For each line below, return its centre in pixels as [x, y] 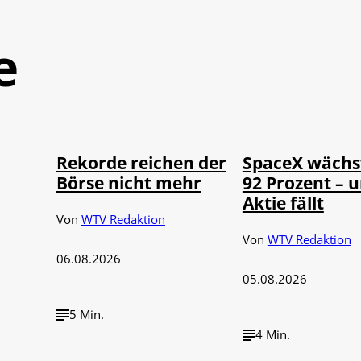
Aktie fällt [283, 203]
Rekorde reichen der [141, 163]
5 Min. [86, 315]
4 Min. [272, 335]
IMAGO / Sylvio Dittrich [147, 110]
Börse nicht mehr [129, 183]
